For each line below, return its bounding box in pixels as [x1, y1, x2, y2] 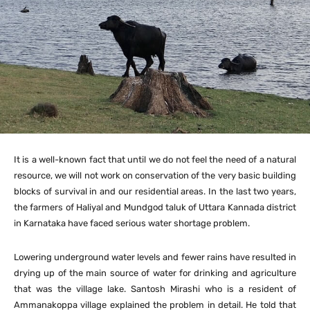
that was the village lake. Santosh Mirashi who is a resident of [14, 283, 296, 294]
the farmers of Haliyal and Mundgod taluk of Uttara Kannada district [14, 201, 296, 212]
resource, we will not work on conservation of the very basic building [14, 170, 296, 181]
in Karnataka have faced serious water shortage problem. [14, 217, 250, 228]
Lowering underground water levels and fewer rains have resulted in [14, 251, 296, 262]
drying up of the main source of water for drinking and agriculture [14, 267, 296, 278]
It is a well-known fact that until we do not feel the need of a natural [14, 154, 296, 165]
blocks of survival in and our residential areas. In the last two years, [14, 185, 296, 197]
